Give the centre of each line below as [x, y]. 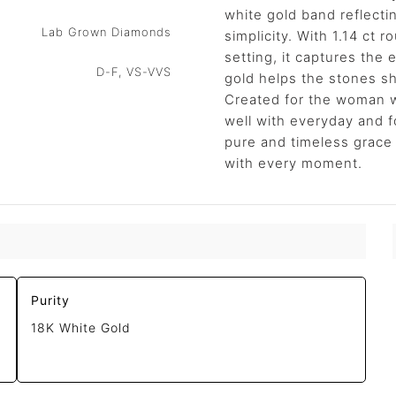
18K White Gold [81, 328]
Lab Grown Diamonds [107, 32]
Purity [51, 301]
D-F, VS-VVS [134, 72]
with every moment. [293, 163]
